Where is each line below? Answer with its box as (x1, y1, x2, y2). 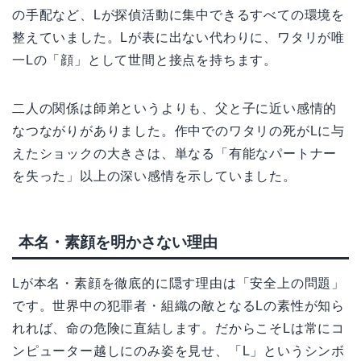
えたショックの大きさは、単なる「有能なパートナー (12, 146, 338, 160)
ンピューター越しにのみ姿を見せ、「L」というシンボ (12, 344, 345, 359)
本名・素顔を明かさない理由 (19, 234, 218, 251)
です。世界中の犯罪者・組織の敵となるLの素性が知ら (12, 299, 345, 313)
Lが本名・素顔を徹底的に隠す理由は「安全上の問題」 (12, 276, 345, 291)
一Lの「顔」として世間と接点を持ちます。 (12, 52, 277, 67)
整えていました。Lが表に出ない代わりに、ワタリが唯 (12, 30, 345, 44)
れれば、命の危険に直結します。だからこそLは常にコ (12, 322, 345, 336)
